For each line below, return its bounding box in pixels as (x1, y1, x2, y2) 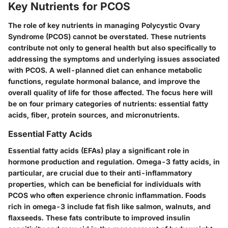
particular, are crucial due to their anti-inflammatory (8, 168, 192, 177)
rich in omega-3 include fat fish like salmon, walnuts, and (8, 202, 211, 211)
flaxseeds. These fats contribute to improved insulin (8, 213, 190, 222)
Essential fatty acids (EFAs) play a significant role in (8, 146, 189, 155)
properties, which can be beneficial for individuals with (8, 179, 201, 188)
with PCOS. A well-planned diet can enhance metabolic (8, 66, 202, 75)
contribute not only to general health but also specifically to (8, 43, 216, 52)
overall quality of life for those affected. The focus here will (8, 88, 213, 97)
